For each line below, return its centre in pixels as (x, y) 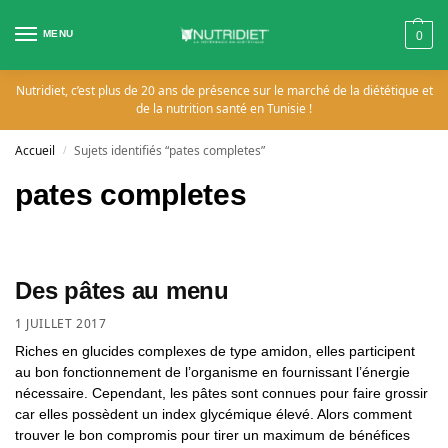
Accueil (35, 150)
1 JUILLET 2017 (61, 323)
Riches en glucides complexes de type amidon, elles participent (215, 350)
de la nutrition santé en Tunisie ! (224, 108)
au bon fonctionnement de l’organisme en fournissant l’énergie (212, 371)
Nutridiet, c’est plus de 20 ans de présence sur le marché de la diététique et (224, 90)
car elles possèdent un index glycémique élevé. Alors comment (213, 413)
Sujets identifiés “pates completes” (170, 150)
